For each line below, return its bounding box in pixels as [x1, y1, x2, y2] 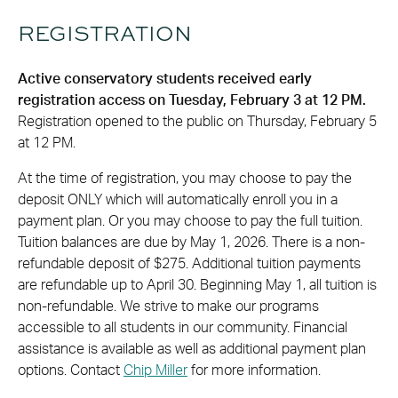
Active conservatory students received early [18, 71, 312, 86]
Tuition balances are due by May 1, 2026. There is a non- [18, 235, 365, 250]
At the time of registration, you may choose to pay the [18, 171, 352, 186]
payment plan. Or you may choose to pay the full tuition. [18, 213, 362, 228]
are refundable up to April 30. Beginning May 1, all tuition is [18, 277, 377, 292]
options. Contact [18, 362, 123, 378]
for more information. [187, 362, 321, 378]
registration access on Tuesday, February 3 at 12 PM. [18, 92, 366, 107]
